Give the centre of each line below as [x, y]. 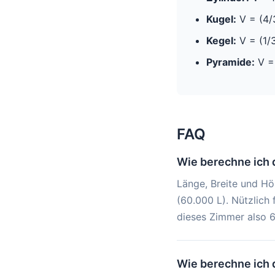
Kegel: [221, 41]
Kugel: [221, 19]
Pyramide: [230, 62]
